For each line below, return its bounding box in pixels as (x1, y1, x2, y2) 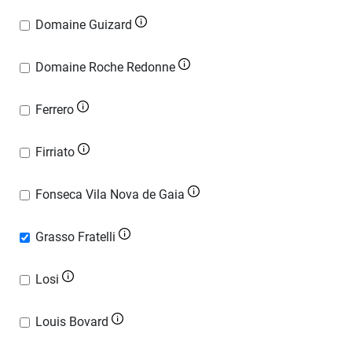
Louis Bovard (35, 314, 108, 329)
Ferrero (35, 102, 74, 117)
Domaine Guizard (35, 17, 132, 32)
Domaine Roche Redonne (35, 60, 175, 75)
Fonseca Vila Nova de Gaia (35, 187, 185, 202)
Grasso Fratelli (35, 229, 115, 244)
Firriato (35, 145, 75, 159)
